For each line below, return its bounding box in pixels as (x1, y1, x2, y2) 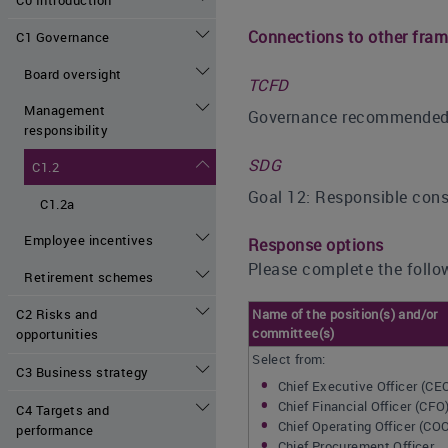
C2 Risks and (16, 305, 98, 324)
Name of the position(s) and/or (252, 305, 438, 323)
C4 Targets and (16, 400, 110, 419)
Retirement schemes (24, 267, 154, 286)
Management (24, 101, 106, 120)
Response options (248, 234, 384, 256)
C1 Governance (16, 28, 110, 47)
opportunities (16, 325, 99, 344)
